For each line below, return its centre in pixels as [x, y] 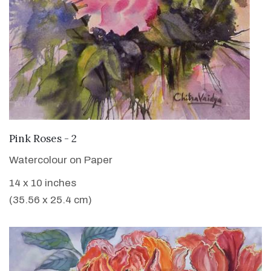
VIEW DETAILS [135, 137]
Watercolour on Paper [61, 160]
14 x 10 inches [43, 183]
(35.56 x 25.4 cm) [51, 200]
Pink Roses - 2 [43, 138]
